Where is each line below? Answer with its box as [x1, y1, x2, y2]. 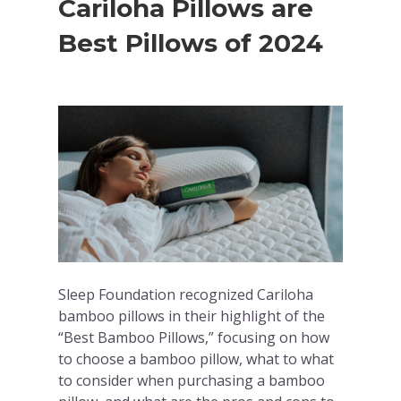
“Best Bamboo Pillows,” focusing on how [58, 328, 330, 348]
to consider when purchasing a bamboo [58, 371, 326, 391]
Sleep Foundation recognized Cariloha [58, 285, 314, 305]
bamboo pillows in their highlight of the [58, 306, 326, 327]
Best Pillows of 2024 [58, 28, 324, 59]
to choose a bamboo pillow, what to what [58, 349, 335, 370]
